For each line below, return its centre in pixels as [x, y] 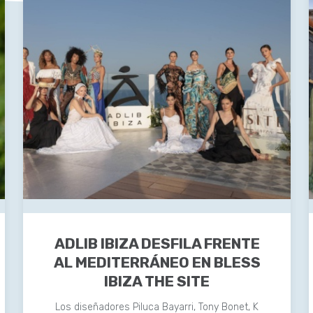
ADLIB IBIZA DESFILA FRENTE [157, 244]
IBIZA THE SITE [157, 282]
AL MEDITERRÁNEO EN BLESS [157, 263]
